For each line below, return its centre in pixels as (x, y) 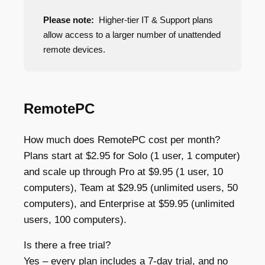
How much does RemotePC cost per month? (122, 140)
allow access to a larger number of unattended (132, 35)
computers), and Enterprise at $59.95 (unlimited (129, 204)
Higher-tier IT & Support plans (153, 20)
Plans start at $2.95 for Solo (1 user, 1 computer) (132, 156)
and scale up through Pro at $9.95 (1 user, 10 (123, 172)
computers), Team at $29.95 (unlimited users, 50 (131, 188)
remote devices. (74, 50)
